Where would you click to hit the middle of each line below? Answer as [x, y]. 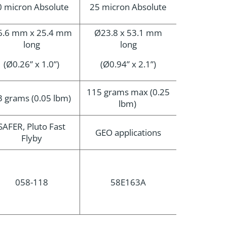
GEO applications [128, 133]
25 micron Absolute [128, 7]
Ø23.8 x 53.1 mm [128, 33]
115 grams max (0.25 [128, 92]
